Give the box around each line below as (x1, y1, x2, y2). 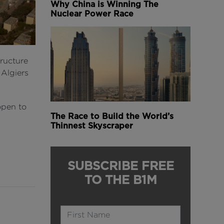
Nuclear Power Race (50, 8, 133, 18)
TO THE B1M (84, 172, 157, 187)
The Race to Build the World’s (50, 111, 173, 121)
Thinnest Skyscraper (50, 120, 133, 130)
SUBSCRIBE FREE (67, 158, 174, 173)
